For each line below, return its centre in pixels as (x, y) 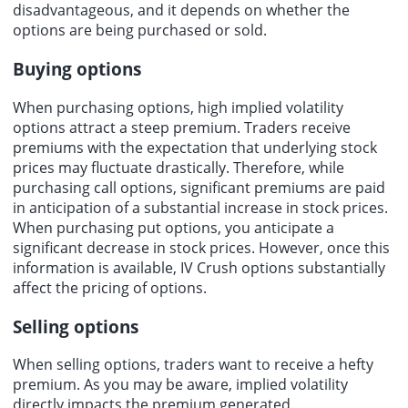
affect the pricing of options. (110, 287)
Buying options (77, 69)
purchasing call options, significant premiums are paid (199, 187)
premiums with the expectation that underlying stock (195, 147)
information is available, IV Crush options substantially (199, 267)
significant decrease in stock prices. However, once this (201, 247)
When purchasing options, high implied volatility (178, 107)
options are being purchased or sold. (140, 31)
